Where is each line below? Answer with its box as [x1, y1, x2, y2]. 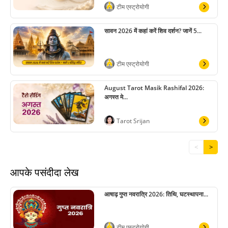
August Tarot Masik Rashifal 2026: [104, 83, 204, 92]
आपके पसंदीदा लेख [10, 165, 79, 179]
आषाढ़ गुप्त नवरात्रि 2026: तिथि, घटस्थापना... [104, 190, 208, 198]
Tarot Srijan [117, 117, 150, 125]
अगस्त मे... [104, 93, 128, 101]
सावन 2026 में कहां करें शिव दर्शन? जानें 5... [104, 26, 202, 35]
